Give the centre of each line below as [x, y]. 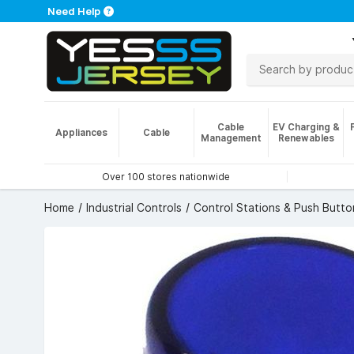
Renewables [306, 138]
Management [231, 138]
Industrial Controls [134, 208]
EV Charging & [306, 127]
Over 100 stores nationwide [166, 177]
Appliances [81, 132]
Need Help [74, 11]
